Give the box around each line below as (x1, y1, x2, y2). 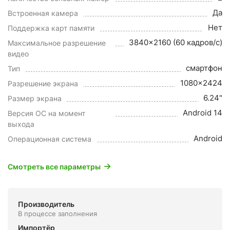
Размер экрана (8, 94, 62, 103)
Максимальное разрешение (8, 39, 106, 47)
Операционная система (8, 135, 91, 143)
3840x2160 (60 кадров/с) (129, 37, 222, 47)
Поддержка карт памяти (8, 24, 94, 32)
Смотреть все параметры (8, 162, 101, 171)
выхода (8, 120, 34, 128)
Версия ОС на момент (8, 109, 85, 118)
